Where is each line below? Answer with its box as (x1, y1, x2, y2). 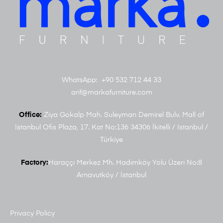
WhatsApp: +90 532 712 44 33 (62, 77, 161, 84)
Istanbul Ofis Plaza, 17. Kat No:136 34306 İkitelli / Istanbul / (15, 124, 208, 131)
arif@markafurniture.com (71, 89, 152, 97)
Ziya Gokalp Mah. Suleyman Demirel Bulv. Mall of (42, 111, 204, 119)
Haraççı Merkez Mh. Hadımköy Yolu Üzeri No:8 (48, 159, 202, 167)
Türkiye (100, 136, 123, 144)
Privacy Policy (10, 210, 55, 218)
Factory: (21, 159, 48, 167)
